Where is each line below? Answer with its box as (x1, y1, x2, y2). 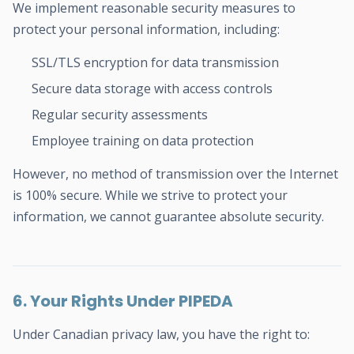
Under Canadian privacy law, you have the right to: (13, 326, 310, 343)
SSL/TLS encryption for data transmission (32, 54, 279, 71)
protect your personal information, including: (13, 21, 280, 38)
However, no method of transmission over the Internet (13, 165, 338, 183)
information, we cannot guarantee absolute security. (13, 208, 324, 225)
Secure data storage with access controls (32, 80, 273, 97)
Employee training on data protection (32, 132, 254, 149)
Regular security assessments (32, 106, 208, 123)
